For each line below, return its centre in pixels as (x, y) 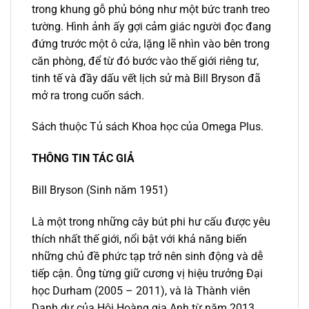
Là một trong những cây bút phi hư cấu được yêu (151, 221)
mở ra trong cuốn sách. (88, 95)
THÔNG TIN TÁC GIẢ (83, 159)
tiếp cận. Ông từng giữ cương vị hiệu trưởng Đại (147, 273)
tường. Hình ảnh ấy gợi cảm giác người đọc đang (151, 26)
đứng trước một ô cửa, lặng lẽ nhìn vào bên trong (151, 43)
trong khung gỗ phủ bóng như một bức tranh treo (151, 9)
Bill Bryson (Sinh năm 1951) (100, 190)
